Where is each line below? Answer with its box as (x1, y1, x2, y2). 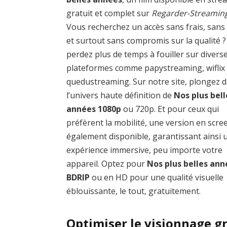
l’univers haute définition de (66, 90, 174, 101)
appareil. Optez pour (66, 158, 147, 170)
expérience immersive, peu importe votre (66, 144, 223, 156)
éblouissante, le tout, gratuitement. (66, 185, 201, 197)
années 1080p (66, 103, 122, 115)
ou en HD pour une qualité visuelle (90, 172, 224, 183)
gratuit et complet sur (66, 8, 152, 19)
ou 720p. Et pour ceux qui (121, 103, 219, 115)
